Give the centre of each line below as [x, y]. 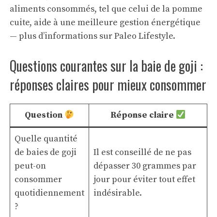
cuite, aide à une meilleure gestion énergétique [105, 23]
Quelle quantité [46, 139]
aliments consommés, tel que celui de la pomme [106, 9]
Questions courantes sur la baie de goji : [106, 66]
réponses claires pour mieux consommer [108, 85]
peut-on [30, 166]
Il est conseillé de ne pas [142, 152]
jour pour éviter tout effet [144, 179]
